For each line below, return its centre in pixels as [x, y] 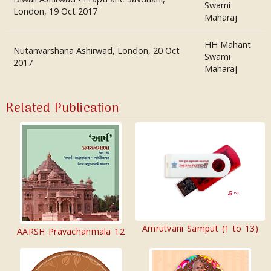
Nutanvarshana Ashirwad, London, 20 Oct [96, 51]
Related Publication [63, 109]
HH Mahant [228, 44]
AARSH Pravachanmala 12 [71, 231]
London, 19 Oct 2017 [55, 11]
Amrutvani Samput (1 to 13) [200, 228]
